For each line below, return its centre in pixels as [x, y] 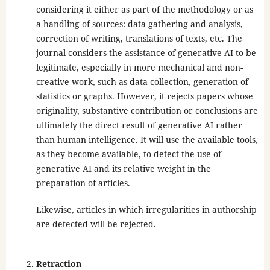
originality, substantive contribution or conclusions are [147, 110]
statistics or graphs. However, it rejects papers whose [144, 96]
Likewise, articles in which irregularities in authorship [146, 209]
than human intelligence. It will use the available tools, [147, 139]
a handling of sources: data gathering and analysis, [139, 24]
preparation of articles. [83, 183]
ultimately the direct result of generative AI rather [139, 125]
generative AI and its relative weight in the [123, 168]
